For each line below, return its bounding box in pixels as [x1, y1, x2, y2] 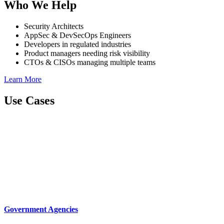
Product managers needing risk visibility [24, 49, 150, 57]
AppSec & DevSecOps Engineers [24, 31, 131, 39]
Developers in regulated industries [24, 40, 131, 48]
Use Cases [4, 93, 54, 107]
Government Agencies [4, 205, 78, 214]
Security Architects [24, 22, 85, 30]
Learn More [4, 75, 41, 83]
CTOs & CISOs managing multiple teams [24, 58, 155, 66]
